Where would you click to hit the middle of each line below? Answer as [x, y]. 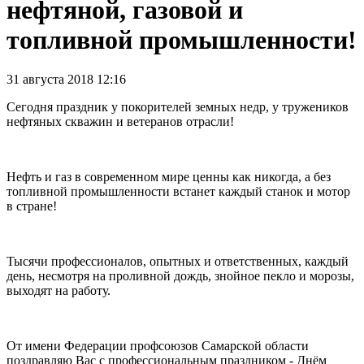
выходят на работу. [60, 291]
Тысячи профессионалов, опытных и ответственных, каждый [178, 262]
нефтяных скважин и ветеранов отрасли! [122, 122]
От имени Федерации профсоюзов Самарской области [158, 346]
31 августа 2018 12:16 [66, 80]
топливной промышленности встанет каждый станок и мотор [178, 192]
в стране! [33, 206]
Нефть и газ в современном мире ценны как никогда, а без [169, 177]
